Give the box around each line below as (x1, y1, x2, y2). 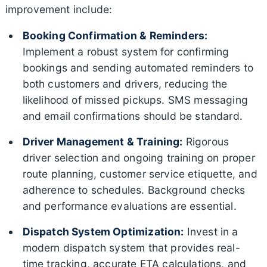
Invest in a (184, 225, 238, 238)
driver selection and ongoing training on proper (22, 151, 255, 164)
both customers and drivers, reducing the (22, 77, 228, 90)
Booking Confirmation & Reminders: (22, 29, 208, 42)
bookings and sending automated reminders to (22, 61, 254, 74)
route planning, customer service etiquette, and (22, 167, 257, 180)
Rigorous (182, 135, 229, 148)
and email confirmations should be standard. (22, 109, 243, 122)
